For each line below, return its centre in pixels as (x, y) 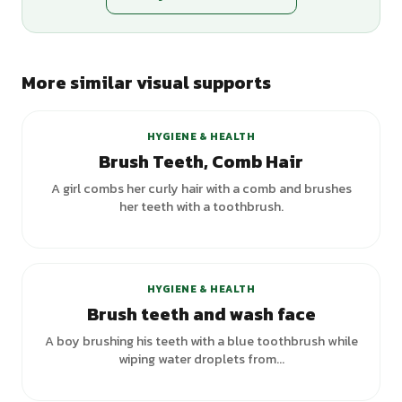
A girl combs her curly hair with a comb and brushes (201, 188)
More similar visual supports (146, 83)
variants (335, 88)
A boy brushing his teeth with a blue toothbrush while (201, 341)
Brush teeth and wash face (201, 314)
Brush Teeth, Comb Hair (201, 162)
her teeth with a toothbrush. (201, 206)
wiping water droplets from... (201, 359)
